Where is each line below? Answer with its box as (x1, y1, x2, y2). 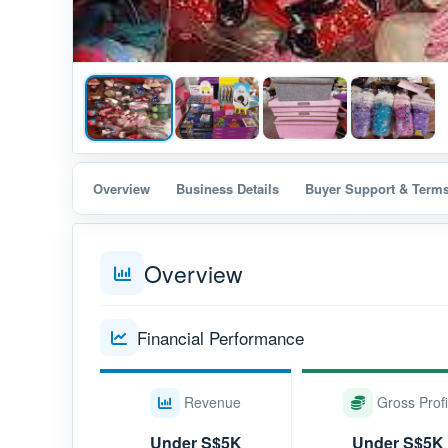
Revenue (180, 392, 242, 412)
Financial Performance (137, 324, 304, 350)
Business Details (176, 179, 279, 198)
